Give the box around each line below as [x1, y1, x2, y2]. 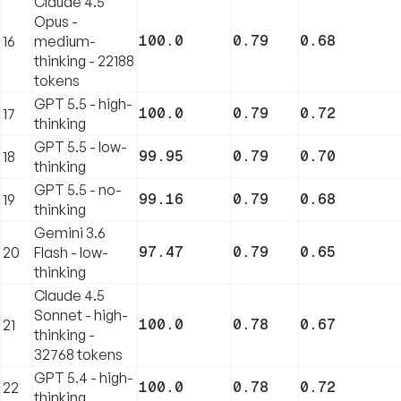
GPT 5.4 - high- [34, 368, 133, 387]
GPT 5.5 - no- [34, 180, 122, 199]
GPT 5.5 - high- [34, 94, 132, 113]
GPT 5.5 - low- [34, 137, 127, 156]
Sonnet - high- [34, 305, 128, 324]
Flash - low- [34, 243, 108, 261]
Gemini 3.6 [34, 223, 106, 242]
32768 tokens [34, 345, 123, 363]
